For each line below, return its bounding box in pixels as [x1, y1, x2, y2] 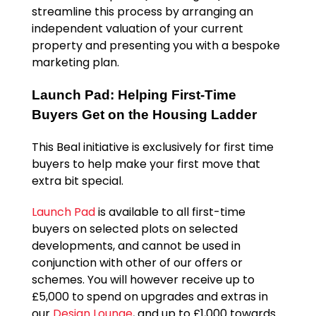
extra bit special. [31, 173, 123, 190]
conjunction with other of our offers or [31, 255, 243, 272]
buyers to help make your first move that [31, 156, 260, 173]
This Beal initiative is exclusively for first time [31, 139, 274, 156]
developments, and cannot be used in [31, 238, 241, 255]
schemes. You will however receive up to [31, 272, 255, 288]
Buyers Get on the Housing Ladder [31, 107, 257, 123]
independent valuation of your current [31, 20, 243, 37]
